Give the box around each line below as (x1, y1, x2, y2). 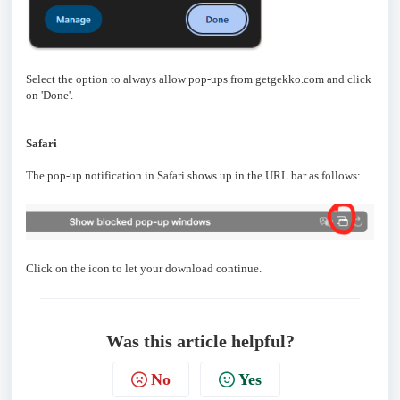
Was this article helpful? (105, 330, 295, 351)
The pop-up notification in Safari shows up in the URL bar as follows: (26, 168, 361, 182)
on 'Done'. (26, 87, 73, 102)
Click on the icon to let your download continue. (26, 261, 262, 275)
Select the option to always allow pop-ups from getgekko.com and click (26, 71, 371, 86)
